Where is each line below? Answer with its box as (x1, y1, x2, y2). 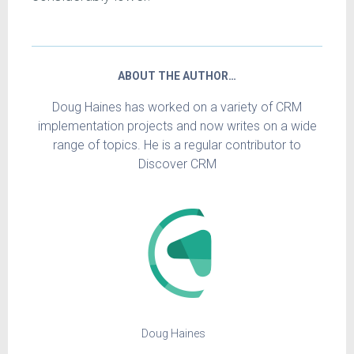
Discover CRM (137, 156, 217, 171)
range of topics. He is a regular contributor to (53, 137, 301, 153)
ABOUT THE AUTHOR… (118, 69, 236, 82)
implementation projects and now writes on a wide (37, 118, 317, 134)
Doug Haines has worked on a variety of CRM (52, 99, 302, 115)
